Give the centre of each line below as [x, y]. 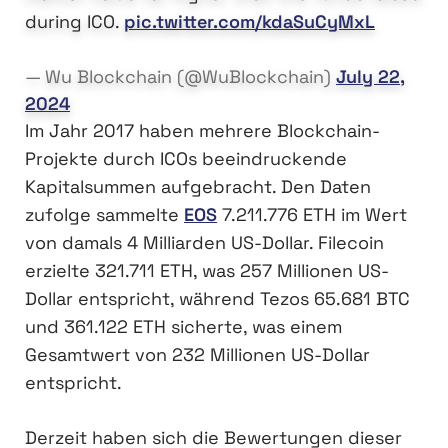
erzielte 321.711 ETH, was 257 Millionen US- [207, 271]
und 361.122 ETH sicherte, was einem [183, 327]
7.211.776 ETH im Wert [312, 215]
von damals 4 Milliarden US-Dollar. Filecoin [204, 243]
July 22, [370, 77]
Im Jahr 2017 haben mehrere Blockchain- [202, 131]
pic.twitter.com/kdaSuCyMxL [249, 22]
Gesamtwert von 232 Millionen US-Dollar [197, 355]
